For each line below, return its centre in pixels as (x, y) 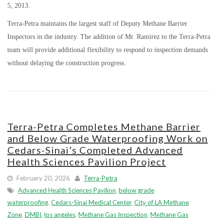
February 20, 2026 (43, 178)
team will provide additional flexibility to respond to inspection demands (108, 50)
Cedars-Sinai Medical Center (91, 202)
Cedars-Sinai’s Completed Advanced (95, 150)
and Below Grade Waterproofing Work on (108, 138)
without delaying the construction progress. (67, 63)
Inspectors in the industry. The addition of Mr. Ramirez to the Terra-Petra (109, 37)
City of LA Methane (162, 202)
